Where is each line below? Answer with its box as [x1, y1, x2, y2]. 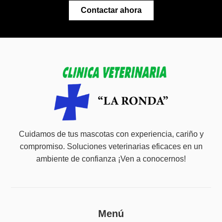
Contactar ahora [80, 5, 142, 14]
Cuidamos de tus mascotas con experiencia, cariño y [18, 129, 204, 138]
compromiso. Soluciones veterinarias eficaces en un [19, 142, 203, 151]
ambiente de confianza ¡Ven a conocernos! [36, 154, 186, 163]
